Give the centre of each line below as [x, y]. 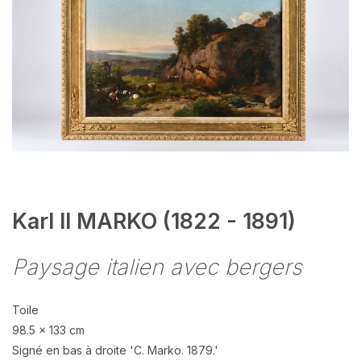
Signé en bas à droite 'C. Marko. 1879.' [115, 350]
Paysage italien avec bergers [157, 267]
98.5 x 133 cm [48, 330]
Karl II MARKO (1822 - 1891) [154, 221]
